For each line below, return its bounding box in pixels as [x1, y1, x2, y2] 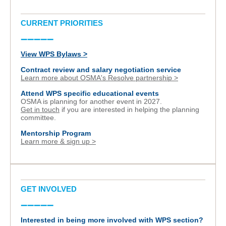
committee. [21, 114, 56, 122]
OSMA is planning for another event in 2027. [21, 98, 162, 106]
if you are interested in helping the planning [60, 106, 199, 114]
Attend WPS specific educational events [21, 90, 159, 98]
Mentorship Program [21, 130, 91, 138]
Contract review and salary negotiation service [21, 66, 181, 74]
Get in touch [21, 106, 60, 114]
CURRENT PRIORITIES [21, 19, 103, 28]
